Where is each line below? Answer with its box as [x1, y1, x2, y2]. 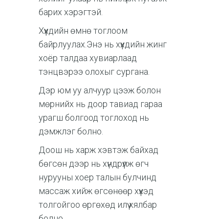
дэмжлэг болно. [39, 126, 105, 136]
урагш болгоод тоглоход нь [39, 112, 149, 123]
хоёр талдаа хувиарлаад [39, 52, 137, 63]
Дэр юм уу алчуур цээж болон [39, 85, 161, 95]
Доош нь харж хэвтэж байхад [39, 144, 158, 155]
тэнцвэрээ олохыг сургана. [39, 66, 150, 77]
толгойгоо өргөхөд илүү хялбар [39, 199, 157, 210]
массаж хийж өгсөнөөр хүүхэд [39, 185, 153, 196]
